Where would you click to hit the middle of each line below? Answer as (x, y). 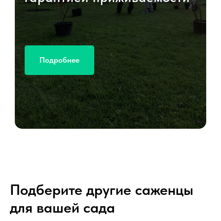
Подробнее (59, 60)
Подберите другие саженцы (102, 190)
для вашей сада (62, 207)
